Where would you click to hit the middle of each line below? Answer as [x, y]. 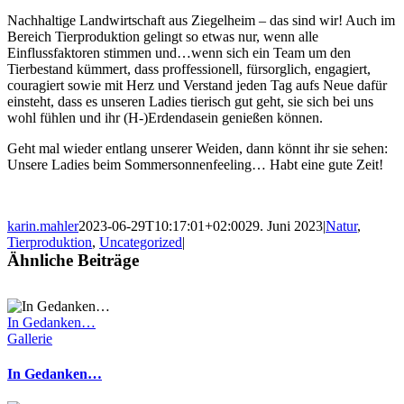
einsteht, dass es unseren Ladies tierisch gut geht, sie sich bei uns [190, 101]
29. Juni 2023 [284, 225]
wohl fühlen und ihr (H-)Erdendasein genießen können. [165, 117]
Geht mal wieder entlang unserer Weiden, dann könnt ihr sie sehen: [197, 148]
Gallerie [30, 338]
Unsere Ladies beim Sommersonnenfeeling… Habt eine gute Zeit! [195, 164]
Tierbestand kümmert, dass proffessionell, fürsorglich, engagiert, [189, 69]
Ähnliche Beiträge [73, 260]
